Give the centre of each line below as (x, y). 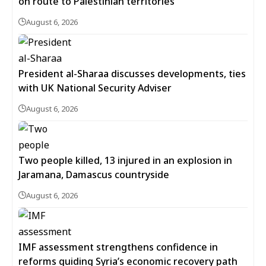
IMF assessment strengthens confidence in (118, 247)
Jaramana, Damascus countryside (94, 174)
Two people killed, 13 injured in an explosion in (125, 160)
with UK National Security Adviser (95, 88)
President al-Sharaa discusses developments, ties (132, 73)
